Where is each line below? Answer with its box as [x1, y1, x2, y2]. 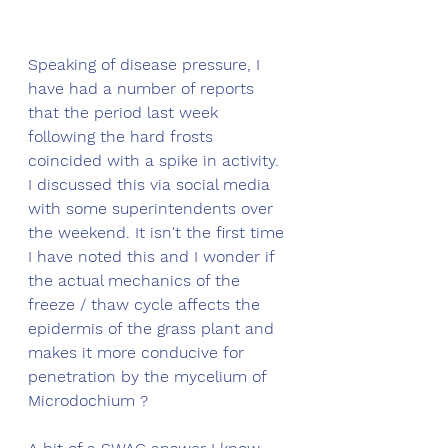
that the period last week [28, 102, 223, 122]
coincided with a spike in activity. [28, 150, 284, 170]
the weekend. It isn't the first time [28, 222, 289, 242]
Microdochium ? [28, 390, 153, 410]
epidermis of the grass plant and [28, 318, 279, 338]
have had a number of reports [28, 78, 259, 98]
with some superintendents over [28, 198, 278, 218]
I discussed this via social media [28, 174, 275, 194]
